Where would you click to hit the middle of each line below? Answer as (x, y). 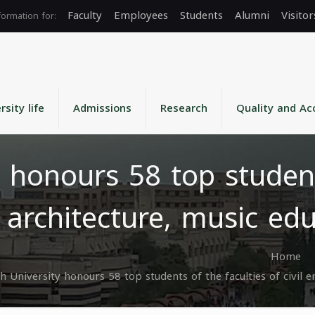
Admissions (102, 108)
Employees (141, 15)
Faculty (85, 15)
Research (184, 108)
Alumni (252, 15)
